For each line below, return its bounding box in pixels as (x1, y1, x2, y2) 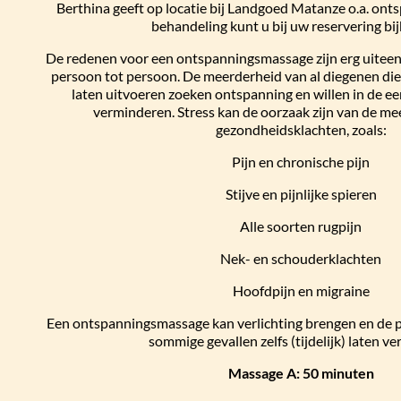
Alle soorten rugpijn (240, 218, 362, 235)
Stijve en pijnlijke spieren (225, 185, 377, 202)
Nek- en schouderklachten (220, 250, 381, 267)
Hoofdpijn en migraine (232, 282, 370, 299)
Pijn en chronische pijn (232, 153, 370, 170)
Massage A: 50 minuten (227, 364, 374, 381)
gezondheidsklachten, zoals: (215, 121, 387, 138)
